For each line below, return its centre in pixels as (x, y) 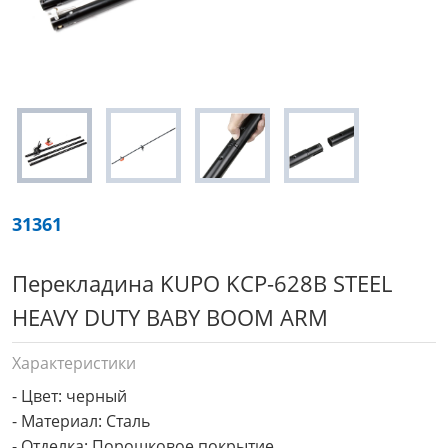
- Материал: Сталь (81, 421)
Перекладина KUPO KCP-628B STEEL (202, 283)
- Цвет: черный (69, 396)
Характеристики (74, 363)
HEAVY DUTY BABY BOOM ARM (170, 317)
